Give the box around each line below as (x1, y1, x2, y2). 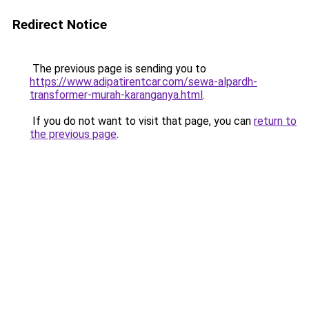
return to (254, 114, 297, 128)
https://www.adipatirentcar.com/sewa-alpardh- (30, 75, 257, 88)
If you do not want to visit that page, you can (30, 114, 254, 128)
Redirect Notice (12, 17, 107, 32)
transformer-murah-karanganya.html (30, 88, 203, 101)
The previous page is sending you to (30, 62, 206, 75)
